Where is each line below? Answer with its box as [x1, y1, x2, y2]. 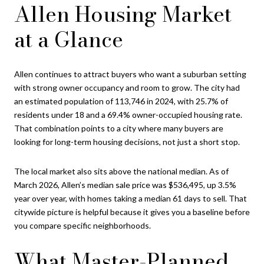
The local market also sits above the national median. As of [14, 166, 229, 176]
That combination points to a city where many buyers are [14, 123, 223, 134]
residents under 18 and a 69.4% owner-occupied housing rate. [14, 110, 242, 120]
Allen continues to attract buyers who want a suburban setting [14, 69, 246, 80]
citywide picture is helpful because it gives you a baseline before [14, 206, 250, 217]
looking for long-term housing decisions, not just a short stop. [14, 137, 240, 147]
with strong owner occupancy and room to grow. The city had [14, 82, 240, 93]
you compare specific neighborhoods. [14, 220, 151, 230]
